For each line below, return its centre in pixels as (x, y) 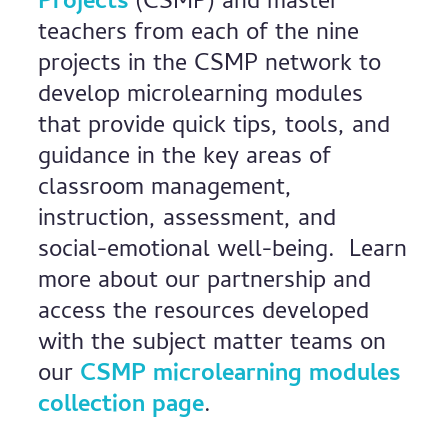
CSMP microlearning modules (240, 375)
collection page (121, 406)
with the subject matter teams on (212, 344)
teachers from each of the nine (199, 34)
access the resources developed (204, 313)
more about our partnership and (205, 282)
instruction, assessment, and (187, 220)
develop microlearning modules (201, 96)
